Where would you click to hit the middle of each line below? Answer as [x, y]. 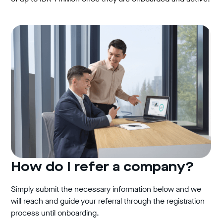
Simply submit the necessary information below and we [106, 189]
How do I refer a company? [103, 167]
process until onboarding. [55, 213]
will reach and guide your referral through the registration [108, 201]
